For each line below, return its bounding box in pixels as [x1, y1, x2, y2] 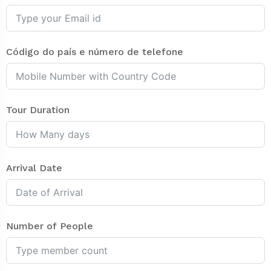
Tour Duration [6, 104, 70, 116]
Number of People [6, 220, 93, 232]
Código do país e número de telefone [6, 46, 183, 57]
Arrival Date [6, 162, 62, 174]
